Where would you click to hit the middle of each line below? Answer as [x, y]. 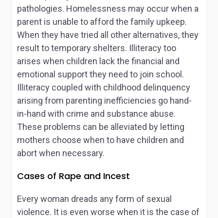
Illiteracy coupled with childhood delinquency [104, 87]
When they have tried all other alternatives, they [108, 35]
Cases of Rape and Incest [73, 176]
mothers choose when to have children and [100, 140]
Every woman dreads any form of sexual [94, 199]
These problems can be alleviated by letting [101, 127]
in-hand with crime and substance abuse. [96, 114]
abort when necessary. [61, 153]
